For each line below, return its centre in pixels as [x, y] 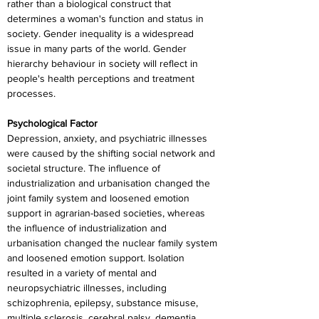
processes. [31, 93]
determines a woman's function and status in [107, 19]
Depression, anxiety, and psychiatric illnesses [109, 138]
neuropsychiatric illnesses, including [88, 288]
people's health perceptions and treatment [102, 78]
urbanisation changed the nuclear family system [114, 243]
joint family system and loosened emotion [100, 198]
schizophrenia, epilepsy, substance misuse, [104, 303]
